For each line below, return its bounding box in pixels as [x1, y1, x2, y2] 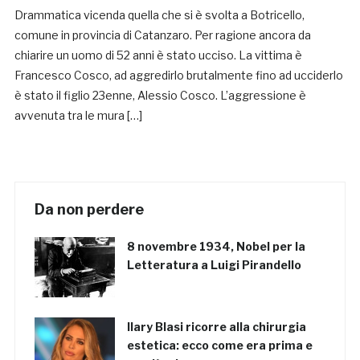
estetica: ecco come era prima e [126, 338, 313, 353]
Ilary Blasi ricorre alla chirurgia [126, 320, 306, 334]
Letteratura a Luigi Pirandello [126, 258, 301, 272]
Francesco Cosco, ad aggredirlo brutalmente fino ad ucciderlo [14, 68, 343, 83]
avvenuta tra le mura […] [14, 108, 142, 123]
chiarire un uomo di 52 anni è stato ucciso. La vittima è [14, 48, 302, 63]
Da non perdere [34, 201, 144, 219]
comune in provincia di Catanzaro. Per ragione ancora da [14, 28, 311, 43]
